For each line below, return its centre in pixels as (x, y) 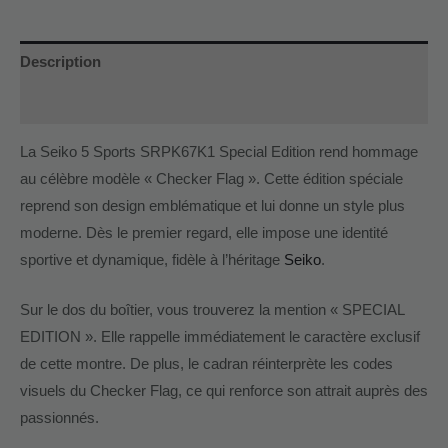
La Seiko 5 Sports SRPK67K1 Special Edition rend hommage (219, 151)
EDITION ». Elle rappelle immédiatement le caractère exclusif (220, 337)
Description (60, 61)
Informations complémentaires (126, 103)
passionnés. (59, 418)
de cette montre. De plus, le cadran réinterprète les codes (206, 364)
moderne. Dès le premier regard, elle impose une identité (204, 232)
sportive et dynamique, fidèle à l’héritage (152, 259)
